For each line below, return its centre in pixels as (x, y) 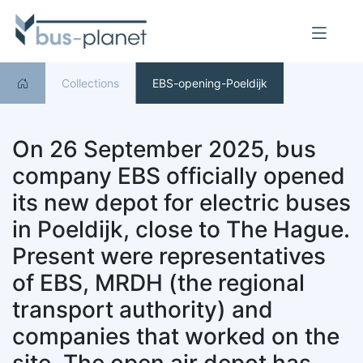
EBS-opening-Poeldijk (210, 83)
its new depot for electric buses (181, 203)
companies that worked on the (176, 337)
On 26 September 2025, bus (164, 149)
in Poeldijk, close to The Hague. (181, 230)
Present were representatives (169, 256)
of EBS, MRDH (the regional (158, 283)
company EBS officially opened (179, 176)
